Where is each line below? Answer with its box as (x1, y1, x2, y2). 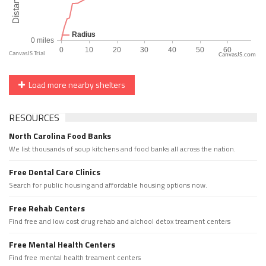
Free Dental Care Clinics (9, 166, 100, 179)
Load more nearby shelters (25, 78, 125, 91)
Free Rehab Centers (9, 202, 85, 215)
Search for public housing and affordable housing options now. (9, 179, 207, 191)
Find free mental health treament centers (9, 252, 141, 264)
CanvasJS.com (218, 52, 256, 59)
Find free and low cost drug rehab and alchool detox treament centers (9, 216, 230, 227)
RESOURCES (9, 110, 59, 125)
